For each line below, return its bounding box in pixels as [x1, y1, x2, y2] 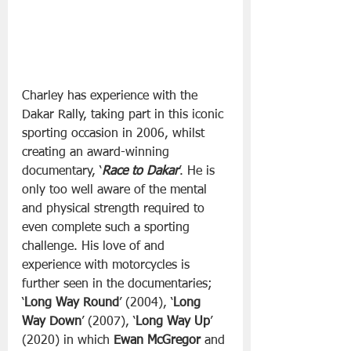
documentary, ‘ [22, 165, 102, 178]
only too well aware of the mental [22, 183, 211, 197]
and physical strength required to [22, 202, 208, 215]
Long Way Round [24, 296, 119, 309]
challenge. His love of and [22, 240, 168, 253]
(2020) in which [22, 334, 114, 347]
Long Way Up [136, 315, 210, 328]
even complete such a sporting [22, 221, 194, 234]
